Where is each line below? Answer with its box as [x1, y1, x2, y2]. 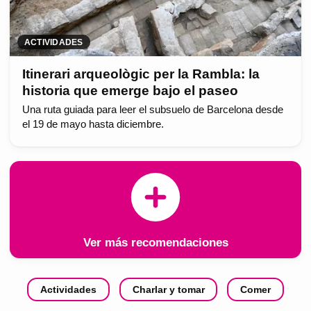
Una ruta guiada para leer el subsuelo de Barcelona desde [22, 104, 283, 116]
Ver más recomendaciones [83, 235, 228, 249]
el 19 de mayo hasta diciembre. [22, 119, 164, 131]
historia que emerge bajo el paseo [22, 83, 238, 99]
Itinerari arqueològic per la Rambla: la [22, 67, 260, 82]
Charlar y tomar [132, 284, 205, 296]
